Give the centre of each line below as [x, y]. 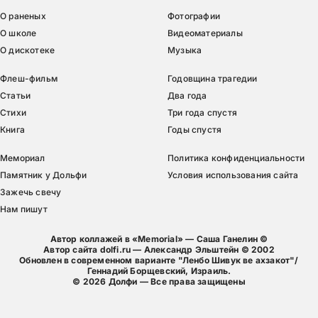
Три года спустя [202, 113]
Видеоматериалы [205, 33]
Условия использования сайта [233, 175]
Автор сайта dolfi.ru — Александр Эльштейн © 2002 [159, 250]
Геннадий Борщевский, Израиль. [159, 271]
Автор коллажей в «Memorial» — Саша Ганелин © [159, 239]
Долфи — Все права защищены [177, 282]
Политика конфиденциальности [236, 158]
